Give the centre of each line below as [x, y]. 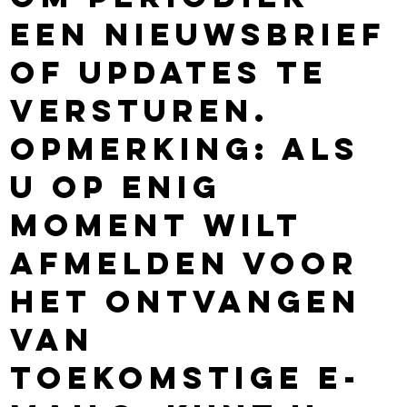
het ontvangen [186, 301]
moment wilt [156, 224]
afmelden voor [185, 263]
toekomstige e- [186, 377]
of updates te [169, 72]
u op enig [116, 186]
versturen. [140, 110]
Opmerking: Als [185, 148]
